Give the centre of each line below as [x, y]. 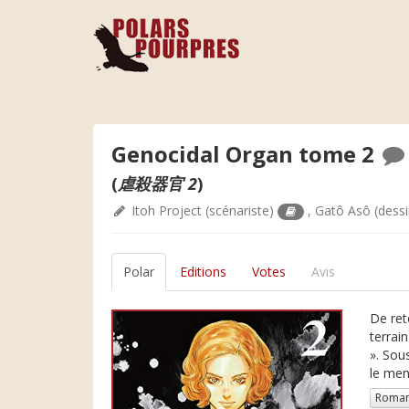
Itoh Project [167, 210]
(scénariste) [240, 210]
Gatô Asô [343, 210]
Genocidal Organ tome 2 [246, 154]
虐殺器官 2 [157, 184]
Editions [203, 272]
